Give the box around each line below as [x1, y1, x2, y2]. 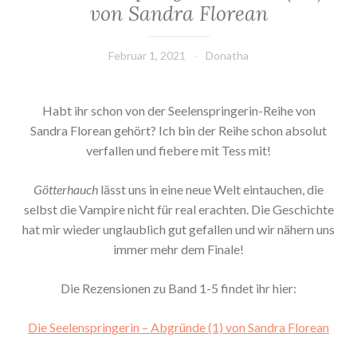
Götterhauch [33, 182, 98, 198]
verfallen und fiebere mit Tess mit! [86, 143, 271, 159]
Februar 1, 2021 [108, 49, 186, 63]
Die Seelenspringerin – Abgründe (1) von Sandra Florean [28, 320, 329, 335]
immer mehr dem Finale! [113, 241, 244, 257]
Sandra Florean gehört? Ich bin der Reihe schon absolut [30, 123, 327, 139]
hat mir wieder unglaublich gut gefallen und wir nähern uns [22, 222, 335, 237]
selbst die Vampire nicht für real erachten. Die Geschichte [23, 202, 334, 218]
